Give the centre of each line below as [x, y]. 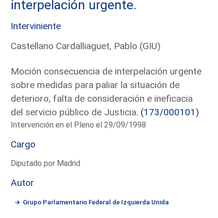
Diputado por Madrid [46, 163]
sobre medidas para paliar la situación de [95, 85]
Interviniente [36, 26]
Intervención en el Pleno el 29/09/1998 [79, 125]
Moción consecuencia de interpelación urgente [106, 71]
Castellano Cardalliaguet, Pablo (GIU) [86, 46]
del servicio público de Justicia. [76, 112]
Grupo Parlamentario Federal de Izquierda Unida [96, 202]
